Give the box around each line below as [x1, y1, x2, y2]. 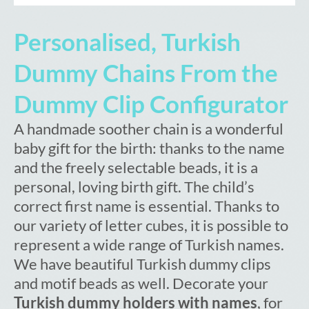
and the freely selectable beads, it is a [14, 158, 258, 177]
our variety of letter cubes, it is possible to [14, 216, 288, 235]
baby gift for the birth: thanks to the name [14, 139, 285, 158]
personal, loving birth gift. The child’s [14, 177, 255, 197]
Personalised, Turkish [14, 27, 241, 57]
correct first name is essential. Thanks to [14, 197, 279, 216]
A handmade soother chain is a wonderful [14, 119, 283, 139]
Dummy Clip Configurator [14, 89, 288, 119]
